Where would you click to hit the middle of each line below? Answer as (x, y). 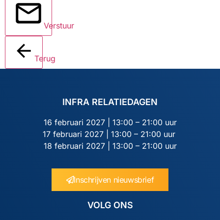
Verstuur (59, 25)
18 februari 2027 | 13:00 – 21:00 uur (110, 146)
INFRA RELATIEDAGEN (110, 102)
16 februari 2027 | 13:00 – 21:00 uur (110, 122)
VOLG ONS (110, 205)
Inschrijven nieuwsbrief (114, 180)
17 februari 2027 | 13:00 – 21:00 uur (110, 134)
